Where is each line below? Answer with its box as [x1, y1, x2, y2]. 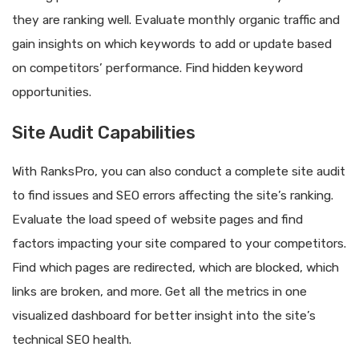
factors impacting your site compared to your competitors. [12, 236, 346, 252]
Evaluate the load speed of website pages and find [12, 212, 303, 228]
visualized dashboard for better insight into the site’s [12, 309, 316, 324]
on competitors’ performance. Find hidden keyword [12, 60, 303, 75]
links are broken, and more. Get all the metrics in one [12, 284, 307, 300]
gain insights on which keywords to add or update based [12, 36, 332, 51]
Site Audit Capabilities [12, 122, 196, 144]
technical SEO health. [12, 333, 131, 348]
